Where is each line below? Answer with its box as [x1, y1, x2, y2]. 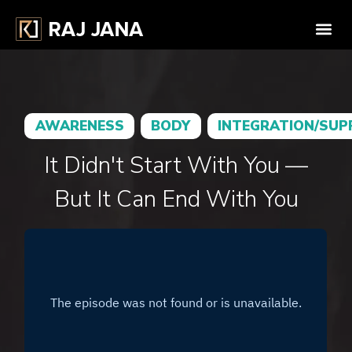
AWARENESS [35, 116, 124, 136]
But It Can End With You [53, 184, 299, 215]
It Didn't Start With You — [44, 150, 308, 181]
